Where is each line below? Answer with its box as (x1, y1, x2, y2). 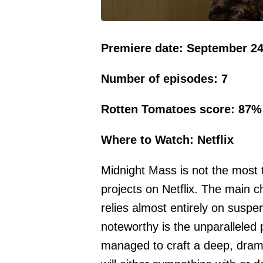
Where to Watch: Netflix (101, 133, 234, 147)
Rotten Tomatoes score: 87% (101, 103, 262, 116)
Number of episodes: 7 (101, 72, 228, 86)
